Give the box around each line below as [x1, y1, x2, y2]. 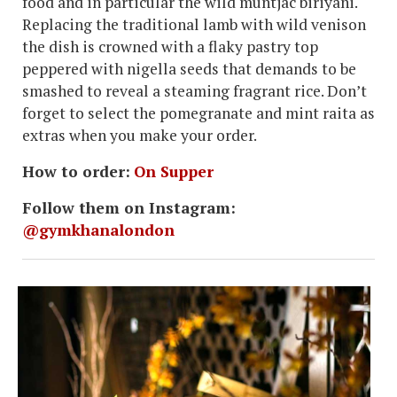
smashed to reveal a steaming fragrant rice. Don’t [22, 80, 367, 101]
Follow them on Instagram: [22, 197, 236, 218]
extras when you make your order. [22, 124, 260, 145]
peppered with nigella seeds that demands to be [22, 58, 356, 79]
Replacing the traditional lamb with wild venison [22, 13, 366, 35]
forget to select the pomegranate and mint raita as [22, 102, 375, 123]
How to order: [22, 160, 130, 182]
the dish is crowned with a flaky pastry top [22, 35, 318, 57]
